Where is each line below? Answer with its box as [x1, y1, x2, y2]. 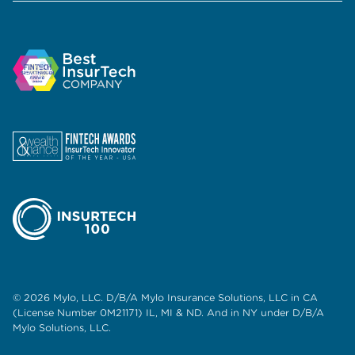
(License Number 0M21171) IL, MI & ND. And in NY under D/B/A [13, 307, 324, 319]
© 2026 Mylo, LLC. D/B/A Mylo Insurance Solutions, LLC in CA [13, 292, 318, 304]
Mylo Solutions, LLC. [13, 322, 111, 334]
